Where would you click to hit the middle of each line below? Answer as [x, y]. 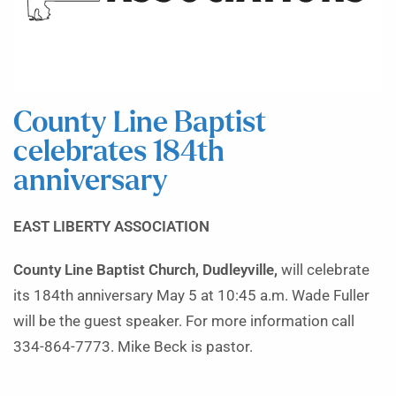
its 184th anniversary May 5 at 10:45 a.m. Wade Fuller [191, 295]
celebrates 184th [119, 152]
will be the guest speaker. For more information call [184, 321]
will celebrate [325, 270]
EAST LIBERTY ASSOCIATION [111, 226]
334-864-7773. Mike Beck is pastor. [133, 346]
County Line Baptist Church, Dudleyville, [147, 270]
